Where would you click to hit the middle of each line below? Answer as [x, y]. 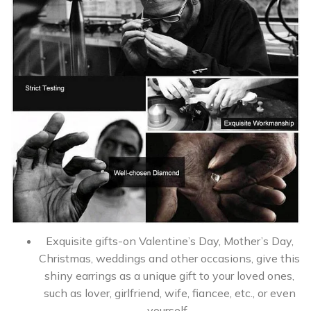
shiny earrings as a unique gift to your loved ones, [169, 276]
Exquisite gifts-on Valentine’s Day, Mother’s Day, [169, 241]
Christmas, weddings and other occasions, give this [169, 259]
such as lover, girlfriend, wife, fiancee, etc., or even [169, 293]
